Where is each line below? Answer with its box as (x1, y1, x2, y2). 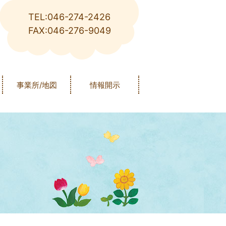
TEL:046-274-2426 (28, 12, 110, 23)
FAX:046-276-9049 (28, 25, 111, 36)
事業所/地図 (16, 80, 57, 90)
